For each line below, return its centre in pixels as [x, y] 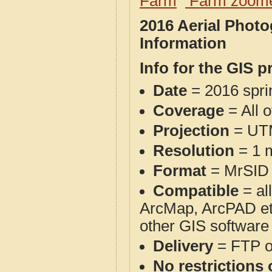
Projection [191, 131]
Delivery [183, 246]
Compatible [196, 191]
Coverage [189, 110]
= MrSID [238, 171]
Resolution [194, 151]
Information [183, 43]
